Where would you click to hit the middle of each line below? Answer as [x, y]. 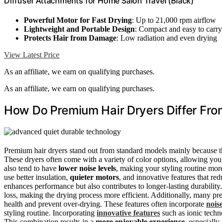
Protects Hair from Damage [70, 38]
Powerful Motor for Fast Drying [78, 20]
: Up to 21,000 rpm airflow [174, 20]
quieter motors [94, 177]
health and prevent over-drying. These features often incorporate [105, 204]
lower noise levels [87, 168]
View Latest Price [32, 55]
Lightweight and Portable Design [79, 29]
